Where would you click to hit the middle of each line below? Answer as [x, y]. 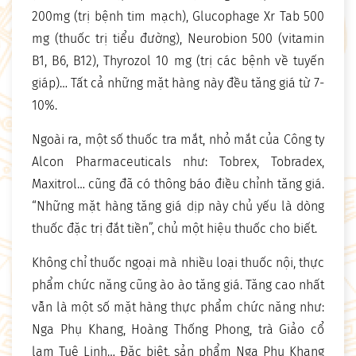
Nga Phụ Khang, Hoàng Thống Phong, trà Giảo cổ [178, 330]
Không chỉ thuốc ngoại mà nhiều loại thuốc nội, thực [178, 263]
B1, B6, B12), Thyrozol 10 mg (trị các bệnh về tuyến [178, 61]
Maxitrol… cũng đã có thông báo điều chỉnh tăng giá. [178, 184]
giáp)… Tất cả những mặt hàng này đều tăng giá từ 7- [178, 83]
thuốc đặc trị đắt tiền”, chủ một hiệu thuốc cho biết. [174, 229]
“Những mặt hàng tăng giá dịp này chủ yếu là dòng [178, 207]
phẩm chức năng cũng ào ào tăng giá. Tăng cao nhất [178, 285]
